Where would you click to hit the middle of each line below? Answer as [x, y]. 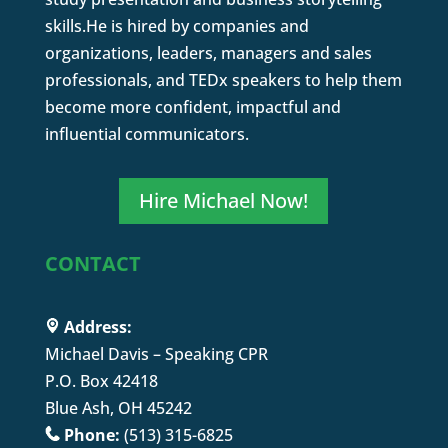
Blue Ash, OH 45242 [118, 407]
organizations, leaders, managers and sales [208, 52]
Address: [95, 326]
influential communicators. [146, 133]
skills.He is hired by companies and [176, 25]
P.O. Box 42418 [101, 380]
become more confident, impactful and [192, 106]
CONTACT [92, 263]
